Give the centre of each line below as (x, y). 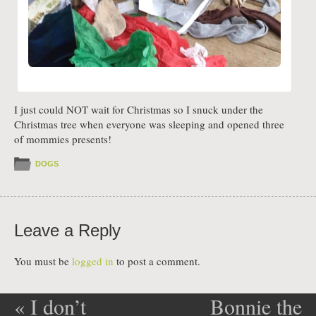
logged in (93, 261)
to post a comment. (157, 261)
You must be (43, 261)
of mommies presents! (63, 139)
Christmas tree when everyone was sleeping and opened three (149, 124)
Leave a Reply (67, 231)
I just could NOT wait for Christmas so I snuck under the (139, 110)
